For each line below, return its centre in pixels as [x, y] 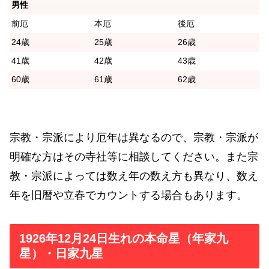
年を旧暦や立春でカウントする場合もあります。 [128, 195]
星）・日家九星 [61, 254]
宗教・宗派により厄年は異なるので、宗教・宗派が [134, 137]
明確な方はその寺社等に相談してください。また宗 [134, 156]
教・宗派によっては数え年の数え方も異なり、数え [134, 176]
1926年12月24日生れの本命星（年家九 [124, 239]
